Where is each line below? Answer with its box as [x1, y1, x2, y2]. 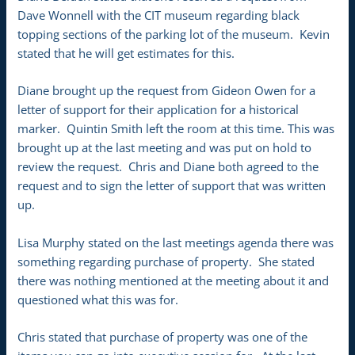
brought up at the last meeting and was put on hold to [17, 139, 312, 156]
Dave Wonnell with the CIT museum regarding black [17, 6, 300, 23]
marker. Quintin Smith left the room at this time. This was [17, 120, 335, 137]
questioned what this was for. [17, 291, 179, 307]
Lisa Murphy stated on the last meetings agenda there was [17, 234, 334, 250]
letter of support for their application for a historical [17, 101, 300, 118]
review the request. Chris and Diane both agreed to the [17, 158, 319, 175]
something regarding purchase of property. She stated [17, 253, 315, 269]
